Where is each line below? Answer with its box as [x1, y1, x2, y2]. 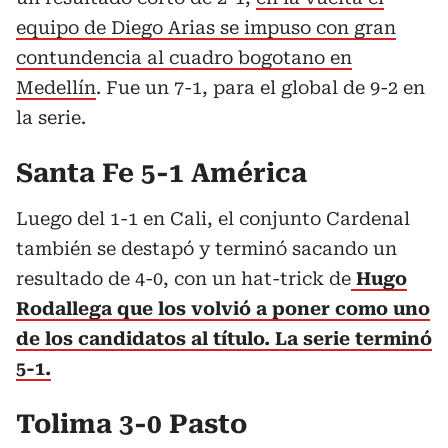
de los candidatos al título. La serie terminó [16, 328, 432, 349]
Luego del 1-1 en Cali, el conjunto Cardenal [16, 208, 410, 229]
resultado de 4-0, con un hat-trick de [16, 268, 351, 289]
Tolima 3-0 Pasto [16, 409, 247, 439]
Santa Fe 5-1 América [16, 158, 307, 188]
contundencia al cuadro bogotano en [16, 47, 352, 68]
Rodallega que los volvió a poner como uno [16, 298, 430, 319]
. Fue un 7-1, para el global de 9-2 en [96, 77, 425, 98]
